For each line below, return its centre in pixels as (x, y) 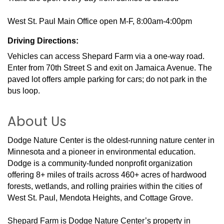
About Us (37, 121)
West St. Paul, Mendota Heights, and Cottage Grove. (100, 197)
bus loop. (24, 90)
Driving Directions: (43, 40)
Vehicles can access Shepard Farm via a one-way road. (106, 56)
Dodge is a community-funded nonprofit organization (100, 163)
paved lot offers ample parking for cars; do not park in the (107, 79)
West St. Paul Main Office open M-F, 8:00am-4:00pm (100, 21)
